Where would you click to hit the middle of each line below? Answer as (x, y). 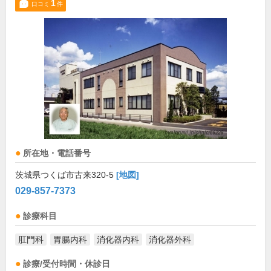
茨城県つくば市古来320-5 (66, 175)
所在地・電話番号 (57, 153)
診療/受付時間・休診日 (67, 264)
